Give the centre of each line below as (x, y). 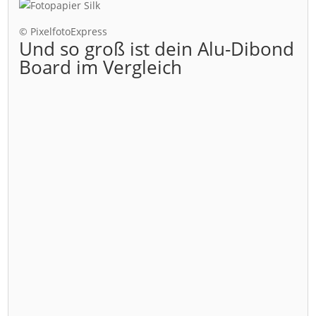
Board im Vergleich (101, 67)
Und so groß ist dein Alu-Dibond (157, 48)
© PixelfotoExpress (63, 31)
